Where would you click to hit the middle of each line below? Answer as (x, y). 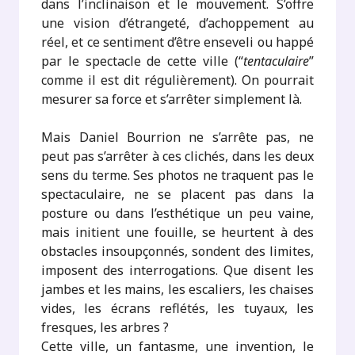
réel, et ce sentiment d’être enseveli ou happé (177, 42)
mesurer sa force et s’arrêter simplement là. (172, 99)
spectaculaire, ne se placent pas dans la (177, 194)
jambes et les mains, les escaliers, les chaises (177, 289)
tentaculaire (276, 61)
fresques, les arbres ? (105, 327)
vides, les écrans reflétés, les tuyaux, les (177, 308)
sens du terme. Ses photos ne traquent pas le (177, 175)
